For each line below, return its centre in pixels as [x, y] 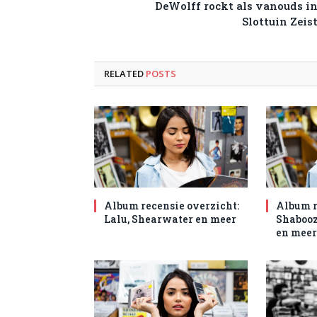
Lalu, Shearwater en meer [170, 219]
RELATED [125, 73]
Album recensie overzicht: [172, 205]
